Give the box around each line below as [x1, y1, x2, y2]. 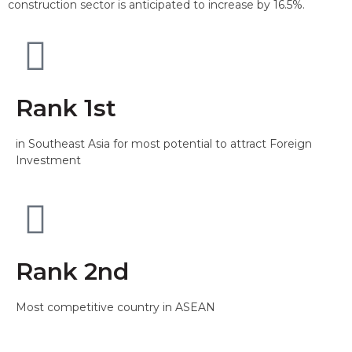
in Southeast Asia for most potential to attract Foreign [16, 137, 312, 151]
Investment [16, 153, 81, 167]
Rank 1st [16, 93, 116, 123]
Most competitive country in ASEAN [16, 300, 215, 314]
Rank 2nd [16, 257, 129, 286]
